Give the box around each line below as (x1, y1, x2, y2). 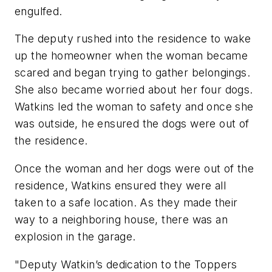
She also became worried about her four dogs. (15, 83, 253, 97)
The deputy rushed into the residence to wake (15, 32, 251, 46)
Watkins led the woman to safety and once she (15, 100, 254, 114)
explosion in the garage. (15, 229, 136, 243)
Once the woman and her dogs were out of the (15, 161, 254, 175)
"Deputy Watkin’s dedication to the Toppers (15, 257, 237, 271)
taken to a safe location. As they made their (15, 195, 238, 209)
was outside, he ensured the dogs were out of (15, 117, 250, 131)
